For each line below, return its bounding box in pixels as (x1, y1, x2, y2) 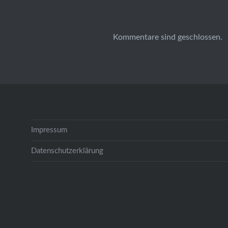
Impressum (31, 126, 67, 134)
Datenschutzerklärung (31, 147, 103, 155)
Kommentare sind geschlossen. (113, 33, 222, 41)
